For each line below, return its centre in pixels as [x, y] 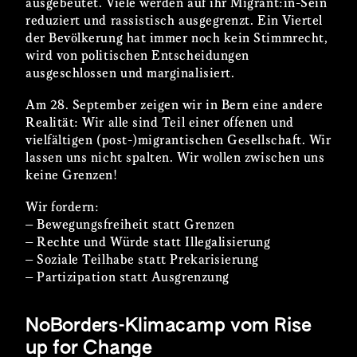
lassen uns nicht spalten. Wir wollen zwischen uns [175, 158]
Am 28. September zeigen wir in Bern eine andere [175, 105]
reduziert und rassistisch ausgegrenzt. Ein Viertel [174, 21]
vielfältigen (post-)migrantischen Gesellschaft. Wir [178, 140]
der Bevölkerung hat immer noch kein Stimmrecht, [177, 38]
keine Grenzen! [72, 175]
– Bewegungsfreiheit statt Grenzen [130, 225]
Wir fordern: [63, 207]
